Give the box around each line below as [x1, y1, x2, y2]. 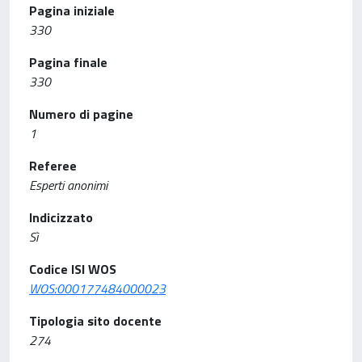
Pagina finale [29, 53, 107, 72]
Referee [29, 156, 77, 175]
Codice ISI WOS [29, 259, 116, 279]
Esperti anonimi [29, 175, 107, 195]
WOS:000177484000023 [29, 279, 166, 298]
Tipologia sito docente [29, 311, 162, 330]
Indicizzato [29, 208, 93, 227]
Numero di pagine [29, 104, 133, 124]
